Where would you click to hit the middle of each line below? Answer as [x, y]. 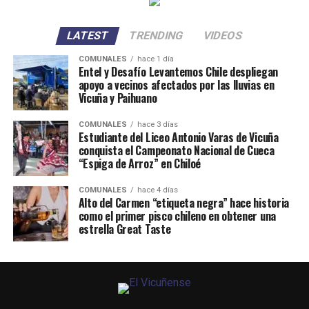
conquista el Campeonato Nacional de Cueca [176, 150]
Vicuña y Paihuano [118, 98]
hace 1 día [155, 59]
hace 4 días [157, 190]
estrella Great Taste [124, 229]
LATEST [88, 35]
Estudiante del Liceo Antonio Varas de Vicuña [178, 137]
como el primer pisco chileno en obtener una [177, 216]
